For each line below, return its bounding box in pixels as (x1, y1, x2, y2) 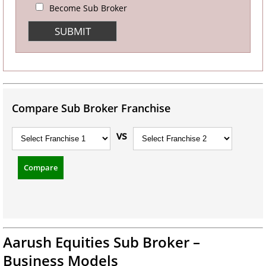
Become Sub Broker (49, 2, 127, 14)
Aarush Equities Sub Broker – (3, 232, 200, 252)
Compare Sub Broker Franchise (12, 100, 170, 115)
